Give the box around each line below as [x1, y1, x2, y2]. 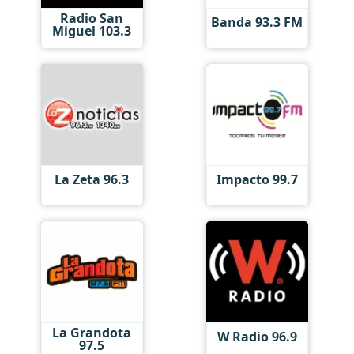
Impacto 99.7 [216, 171, 298, 189]
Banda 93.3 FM [211, 13, 303, 32]
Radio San [60, 9, 124, 27]
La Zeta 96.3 [55, 171, 130, 189]
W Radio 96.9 [217, 328, 297, 346]
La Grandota [52, 323, 132, 341]
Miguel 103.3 [52, 21, 132, 40]
